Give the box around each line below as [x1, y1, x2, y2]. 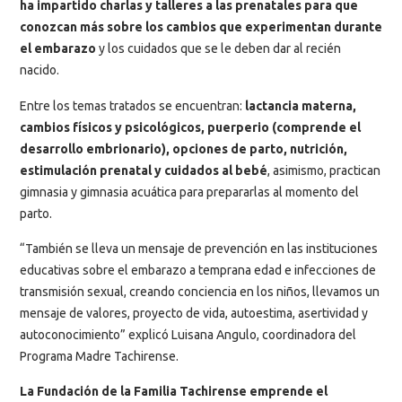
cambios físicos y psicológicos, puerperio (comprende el [20, 119, 361, 135]
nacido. [20, 63, 59, 78]
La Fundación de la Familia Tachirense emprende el [20, 384, 328, 399]
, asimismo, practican [267, 162, 380, 178]
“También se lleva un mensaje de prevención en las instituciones [20, 240, 378, 256]
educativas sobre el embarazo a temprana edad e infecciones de [20, 262, 376, 277]
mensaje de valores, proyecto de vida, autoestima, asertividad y [20, 305, 368, 320]
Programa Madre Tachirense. [20, 348, 179, 363]
